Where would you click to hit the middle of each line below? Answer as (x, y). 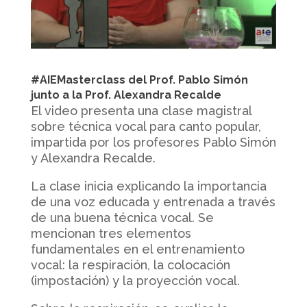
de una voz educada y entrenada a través (153, 201)
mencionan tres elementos (111, 233)
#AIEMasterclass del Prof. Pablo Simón (139, 79)
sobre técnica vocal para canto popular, (146, 126)
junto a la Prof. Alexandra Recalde (126, 95)
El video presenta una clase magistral (141, 110)
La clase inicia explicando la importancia (148, 186)
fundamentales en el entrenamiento (137, 249)
